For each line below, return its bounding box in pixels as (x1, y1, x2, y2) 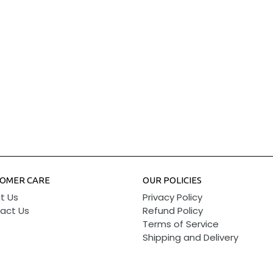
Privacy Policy (143, 190, 202, 204)
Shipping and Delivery (143, 230, 238, 244)
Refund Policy (143, 204, 203, 217)
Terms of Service (143, 217, 219, 230)
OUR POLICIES (143, 175, 202, 185)
